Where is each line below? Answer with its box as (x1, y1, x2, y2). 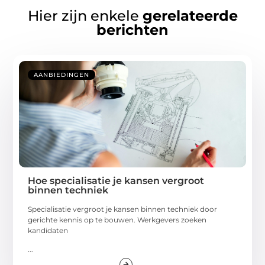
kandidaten (28, 225, 69, 235)
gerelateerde (142, 7, 238, 24)
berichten (96, 21, 169, 38)
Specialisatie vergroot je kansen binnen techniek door (28, 204, 218, 214)
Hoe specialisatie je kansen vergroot (28, 174, 205, 186)
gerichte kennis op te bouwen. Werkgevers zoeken (28, 215, 207, 224)
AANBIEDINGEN (34, 70, 90, 79)
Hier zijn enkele (27, 7, 143, 24)
